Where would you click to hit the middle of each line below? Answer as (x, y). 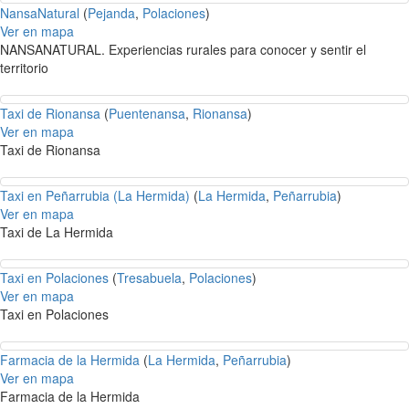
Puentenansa (147, 114)
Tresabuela (149, 278)
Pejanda (111, 13)
